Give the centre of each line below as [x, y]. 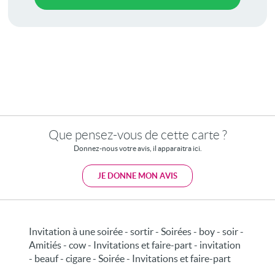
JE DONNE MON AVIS [137, 176]
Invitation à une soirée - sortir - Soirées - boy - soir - [137, 231]
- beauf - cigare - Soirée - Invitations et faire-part [130, 258]
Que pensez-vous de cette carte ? [137, 134]
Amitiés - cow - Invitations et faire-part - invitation [135, 245]
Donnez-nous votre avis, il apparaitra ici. [137, 148]
